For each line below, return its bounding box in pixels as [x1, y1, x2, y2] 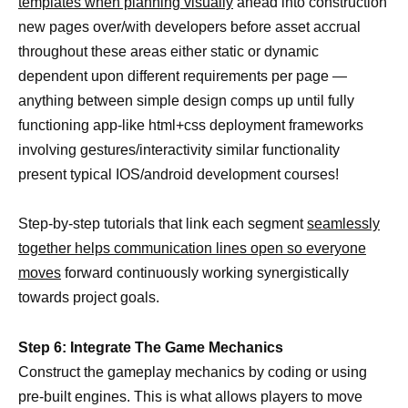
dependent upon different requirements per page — [18, 68, 347, 85]
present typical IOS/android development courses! [18, 167, 339, 183]
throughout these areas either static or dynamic [18, 44, 319, 60]
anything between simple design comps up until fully [18, 93, 354, 109]
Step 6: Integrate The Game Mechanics [18, 339, 283, 355]
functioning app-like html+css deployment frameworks [18, 117, 363, 134]
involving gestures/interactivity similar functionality [18, 142, 340, 158]
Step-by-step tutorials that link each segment [18, 216, 307, 232]
